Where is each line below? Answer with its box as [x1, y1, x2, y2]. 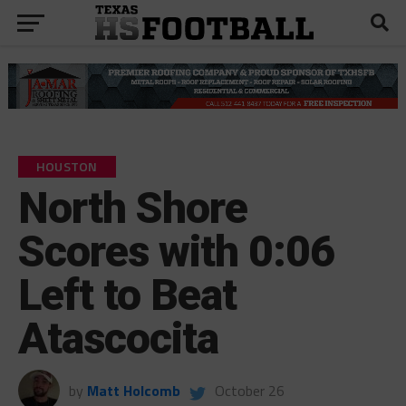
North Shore [17, 181, 248, 234]
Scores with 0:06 [17, 225, 335, 277]
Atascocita [17, 312, 219, 364]
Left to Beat [17, 268, 237, 321]
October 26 [214, 379, 285, 401]
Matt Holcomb [86, 379, 180, 401]
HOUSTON [35, 156, 98, 177]
